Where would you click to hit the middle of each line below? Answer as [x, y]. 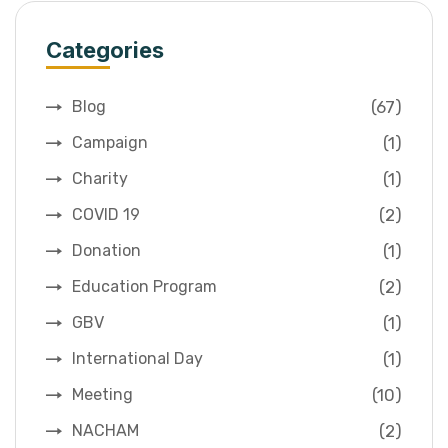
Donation [106, 251]
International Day [137, 359]
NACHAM [105, 431]
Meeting [102, 395]
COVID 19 [106, 215]
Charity [100, 179]
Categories [105, 50]
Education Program [144, 287]
